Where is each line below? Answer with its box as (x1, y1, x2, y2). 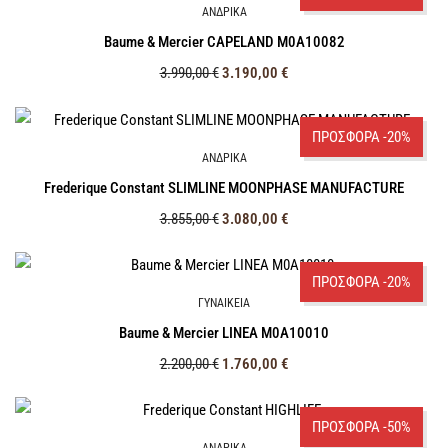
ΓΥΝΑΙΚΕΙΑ (198, 295, 250, 310)
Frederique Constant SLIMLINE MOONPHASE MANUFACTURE (44, 178, 404, 197)
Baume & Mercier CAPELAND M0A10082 (103, 33, 345, 52)
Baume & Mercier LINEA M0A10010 (119, 323, 329, 342)
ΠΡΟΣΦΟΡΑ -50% (312, 418, 411, 437)
